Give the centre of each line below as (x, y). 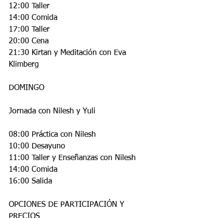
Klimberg (24, 65)
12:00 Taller (29, 6)
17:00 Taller (29, 30)
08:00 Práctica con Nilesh (52, 135)
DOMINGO (27, 88)
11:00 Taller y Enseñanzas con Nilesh (72, 158)
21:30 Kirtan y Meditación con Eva (69, 53)
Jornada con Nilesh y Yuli (52, 111)
